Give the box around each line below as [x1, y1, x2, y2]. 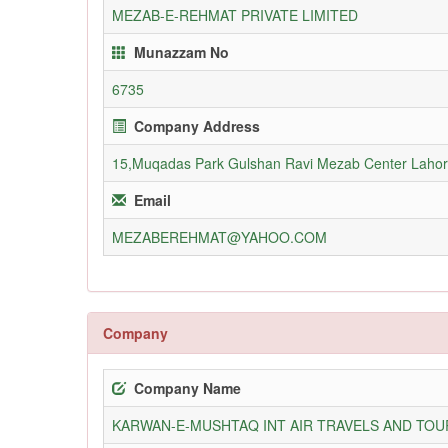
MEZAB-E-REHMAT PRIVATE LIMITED [112, 4, 358, 25]
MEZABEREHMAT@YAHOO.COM [112, 226, 327, 247]
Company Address [134, 115, 260, 136]
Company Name [134, 377, 241, 398]
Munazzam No [134, 41, 229, 62]
